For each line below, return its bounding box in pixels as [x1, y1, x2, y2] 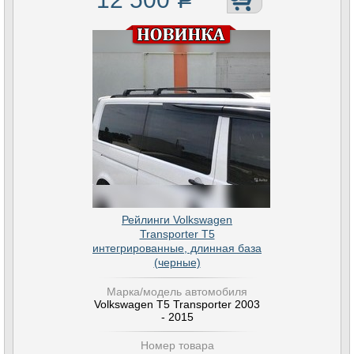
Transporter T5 [139, 228, 215, 240]
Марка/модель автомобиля [107, 285, 247, 298]
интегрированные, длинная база [92, 242, 262, 254]
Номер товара [140, 339, 214, 352]
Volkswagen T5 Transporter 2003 [94, 298, 260, 311]
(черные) [153, 256, 201, 269]
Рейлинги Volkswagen [122, 213, 232, 226]
